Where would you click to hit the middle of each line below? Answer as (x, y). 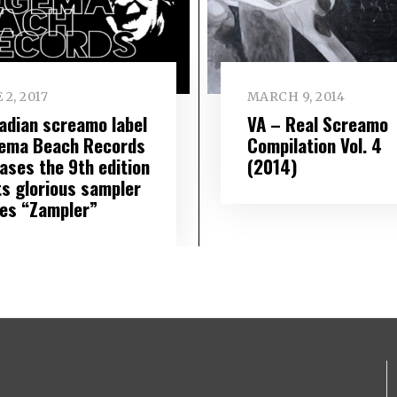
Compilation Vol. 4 (314, 144)
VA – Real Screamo (317, 123)
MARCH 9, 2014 (296, 97)
